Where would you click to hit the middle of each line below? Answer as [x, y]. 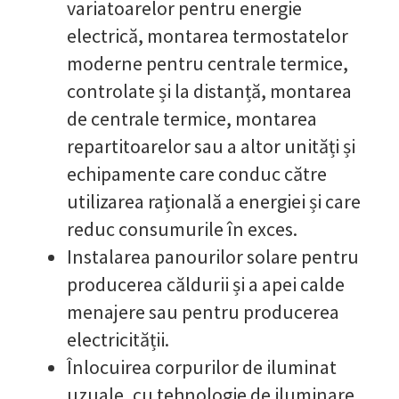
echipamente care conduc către [197, 173]
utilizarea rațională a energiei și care [214, 201]
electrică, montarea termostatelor [208, 35]
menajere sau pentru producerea [203, 311]
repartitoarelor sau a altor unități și [211, 146]
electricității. [118, 339]
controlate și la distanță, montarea [209, 90]
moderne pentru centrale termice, [208, 63]
